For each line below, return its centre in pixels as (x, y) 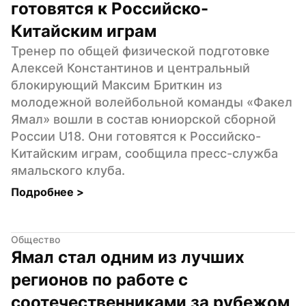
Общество (36, 239)
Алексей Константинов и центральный (130, 68)
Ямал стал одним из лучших (128, 257)
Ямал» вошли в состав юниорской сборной (143, 119)
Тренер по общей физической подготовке (140, 51)
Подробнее (44, 192)
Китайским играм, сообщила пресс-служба (144, 153)
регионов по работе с (99, 279)
